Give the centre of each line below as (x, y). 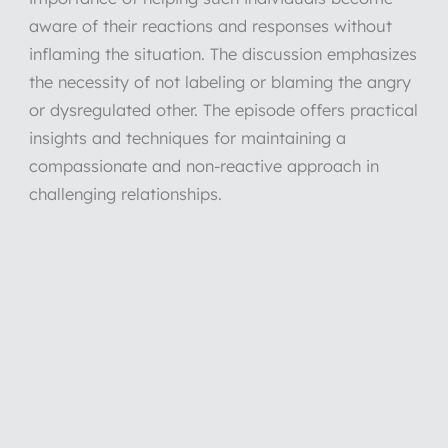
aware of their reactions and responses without (210, 26)
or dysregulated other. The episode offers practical (223, 110)
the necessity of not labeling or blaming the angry (219, 82)
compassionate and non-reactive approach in (203, 166)
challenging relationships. (125, 194)
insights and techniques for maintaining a (187, 138)
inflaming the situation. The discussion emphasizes (222, 54)
